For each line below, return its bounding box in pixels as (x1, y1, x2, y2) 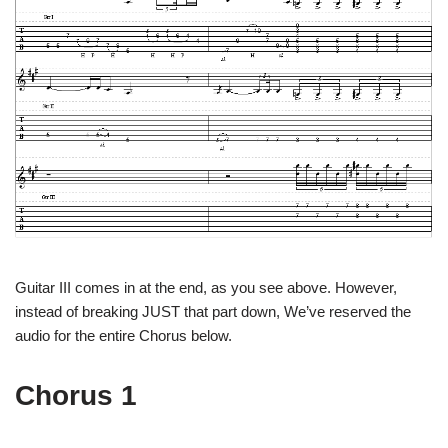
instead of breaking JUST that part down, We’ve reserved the (15, 303, 411, 321)
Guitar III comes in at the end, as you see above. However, (15, 279, 397, 297)
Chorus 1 (15, 380, 137, 412)
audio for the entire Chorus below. (15, 327, 232, 345)
